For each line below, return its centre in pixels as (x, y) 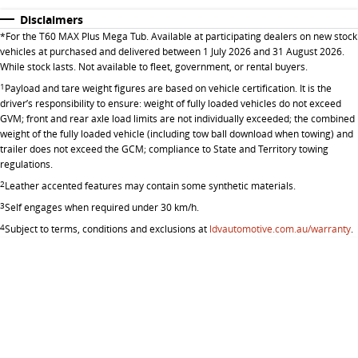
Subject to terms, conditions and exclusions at (107, 229)
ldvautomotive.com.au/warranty (280, 229)
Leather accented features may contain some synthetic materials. (150, 186)
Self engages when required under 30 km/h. (102, 208)
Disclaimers (52, 20)
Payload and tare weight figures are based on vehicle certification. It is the (168, 89)
